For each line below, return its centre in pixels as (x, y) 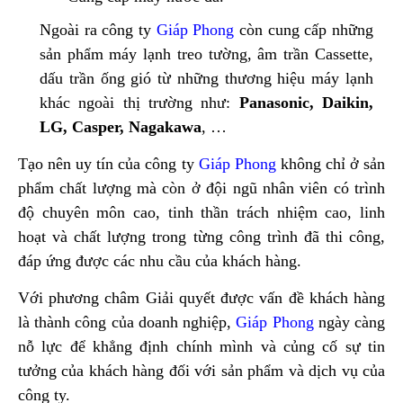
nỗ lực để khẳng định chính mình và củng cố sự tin (201, 347)
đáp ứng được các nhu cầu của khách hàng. (160, 261)
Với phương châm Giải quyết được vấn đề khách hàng (201, 298)
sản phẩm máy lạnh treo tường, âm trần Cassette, (206, 54)
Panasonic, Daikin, (306, 103)
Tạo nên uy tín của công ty (108, 164)
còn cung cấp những (304, 30)
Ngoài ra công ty (98, 30)
